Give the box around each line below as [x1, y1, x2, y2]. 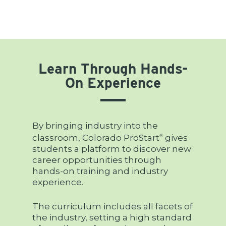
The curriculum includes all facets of [32, 201, 193, 211]
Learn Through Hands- [38, 60, 188, 78]
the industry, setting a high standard [32, 212, 192, 222]
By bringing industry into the [32, 121, 158, 131]
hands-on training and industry [32, 166, 168, 177]
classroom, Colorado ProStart [32, 133, 160, 143]
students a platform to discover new [32, 144, 192, 154]
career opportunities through [32, 155, 162, 165]
